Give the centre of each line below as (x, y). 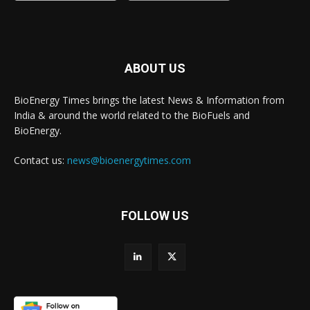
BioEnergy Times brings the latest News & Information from (149, 100)
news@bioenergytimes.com (129, 160)
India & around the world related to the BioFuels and (132, 115)
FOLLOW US (155, 215)
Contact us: (40, 160)
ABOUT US (155, 68)
